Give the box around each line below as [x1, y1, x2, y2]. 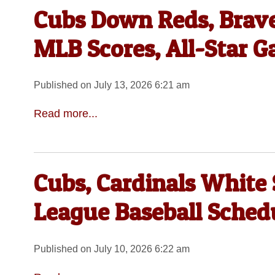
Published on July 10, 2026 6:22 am [33, 244, 190, 255]
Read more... [33, 107, 98, 120]
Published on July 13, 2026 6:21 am [33, 80, 190, 91]
